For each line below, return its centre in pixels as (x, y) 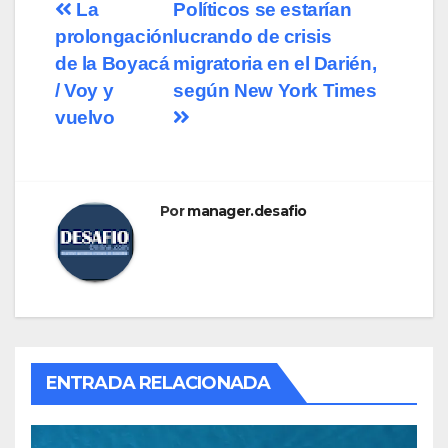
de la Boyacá (112, 64)
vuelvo (85, 118)
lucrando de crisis (252, 37)
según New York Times (275, 91)
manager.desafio (247, 211)
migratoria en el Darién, (275, 64)
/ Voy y (84, 91)
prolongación (114, 37)
